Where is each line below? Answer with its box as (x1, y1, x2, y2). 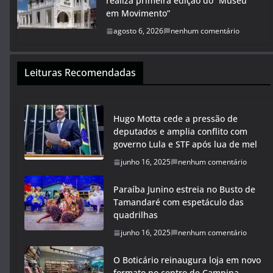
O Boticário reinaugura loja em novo (113, 254, 261, 266)
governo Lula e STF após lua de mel (113, 138, 257, 151)
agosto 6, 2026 (113, 26, 163, 37)
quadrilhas (113, 209, 158, 221)
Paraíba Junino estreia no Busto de (113, 183, 255, 196)
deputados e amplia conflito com (113, 126, 247, 138)
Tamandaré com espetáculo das (113, 196, 244, 208)
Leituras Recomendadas (24, 66, 136, 80)
